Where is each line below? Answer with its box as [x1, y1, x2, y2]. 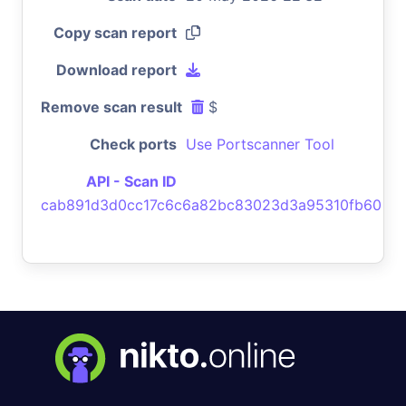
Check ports [90, 134, 177, 153]
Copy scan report [53, 23, 177, 42]
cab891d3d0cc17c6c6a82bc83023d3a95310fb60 [41, 195, 382, 214]
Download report [56, 60, 177, 79]
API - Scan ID [86, 171, 177, 190]
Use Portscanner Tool [186, 134, 334, 153]
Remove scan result [41, 97, 182, 116]
